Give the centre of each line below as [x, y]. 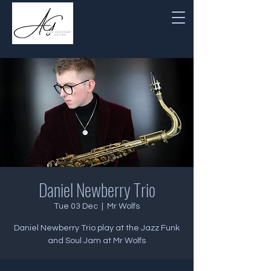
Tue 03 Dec [76, 206]
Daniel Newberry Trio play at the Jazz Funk [97, 228]
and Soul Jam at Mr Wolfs [97, 241]
